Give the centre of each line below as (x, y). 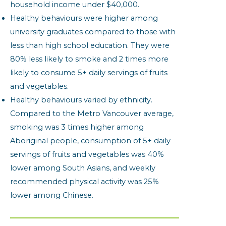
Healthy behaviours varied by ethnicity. (81, 100)
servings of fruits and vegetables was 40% (87, 155)
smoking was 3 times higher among (77, 127)
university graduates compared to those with (93, 32)
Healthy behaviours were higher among (84, 18)
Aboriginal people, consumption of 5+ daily (90, 141)
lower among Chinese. (52, 195)
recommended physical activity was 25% (84, 182)
